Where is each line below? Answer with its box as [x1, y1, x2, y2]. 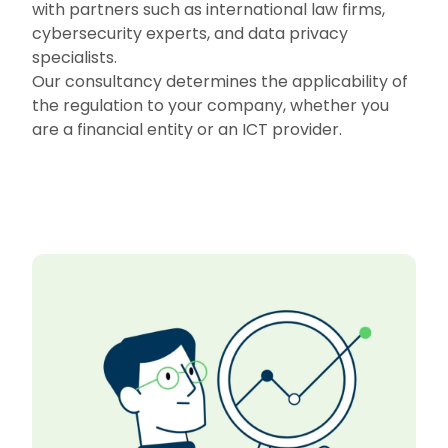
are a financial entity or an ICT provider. [32, 118, 342, 142]
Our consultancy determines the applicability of [32, 70, 408, 94]
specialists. [32, 46, 117, 70]
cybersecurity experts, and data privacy [32, 22, 348, 46]
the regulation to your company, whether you [32, 94, 389, 118]
